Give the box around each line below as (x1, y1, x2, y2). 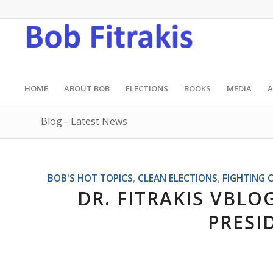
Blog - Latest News (41, 115, 127, 128)
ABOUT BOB (63, 83, 110, 94)
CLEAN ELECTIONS (137, 172, 218, 184)
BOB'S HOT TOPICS (47, 172, 133, 184)
